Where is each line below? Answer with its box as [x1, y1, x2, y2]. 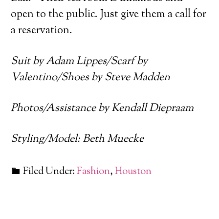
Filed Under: [23, 164, 77, 179]
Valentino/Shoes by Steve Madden [11, 69, 171, 86]
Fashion [77, 164, 110, 179]
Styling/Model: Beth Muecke [11, 131, 144, 147]
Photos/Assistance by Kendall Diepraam [11, 100, 194, 116]
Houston [115, 164, 152, 179]
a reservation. [11, 22, 73, 39]
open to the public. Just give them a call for [11, 6, 207, 22]
